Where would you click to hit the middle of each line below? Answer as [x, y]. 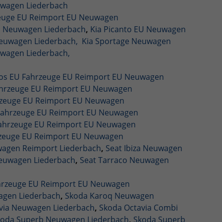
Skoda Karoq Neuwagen [109, 195]
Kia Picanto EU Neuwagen [138, 29]
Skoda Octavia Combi [138, 207]
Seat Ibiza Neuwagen [144, 148]
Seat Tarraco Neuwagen [124, 160]
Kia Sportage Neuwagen [126, 41]
